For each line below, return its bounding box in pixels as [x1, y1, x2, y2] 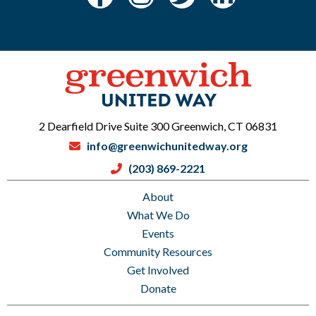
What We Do [126, 208, 190, 221]
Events [142, 226, 174, 240]
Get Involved [127, 263, 189, 276]
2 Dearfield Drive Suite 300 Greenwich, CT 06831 [39, 119, 277, 133]
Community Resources [104, 245, 212, 258]
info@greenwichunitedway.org [86, 139, 248, 152]
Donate [140, 281, 176, 295]
